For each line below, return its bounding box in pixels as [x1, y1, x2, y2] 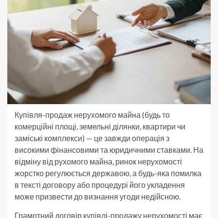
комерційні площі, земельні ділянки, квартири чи [15, 122, 185, 131]
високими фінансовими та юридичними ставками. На [15, 145, 203, 155]
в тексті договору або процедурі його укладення [15, 180, 185, 190]
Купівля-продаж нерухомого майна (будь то [15, 110, 170, 120]
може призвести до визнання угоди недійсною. [15, 192, 181, 201]
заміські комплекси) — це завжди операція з [15, 133, 169, 143]
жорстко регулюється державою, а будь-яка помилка [15, 168, 201, 178]
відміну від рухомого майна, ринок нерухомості [15, 157, 182, 166]
